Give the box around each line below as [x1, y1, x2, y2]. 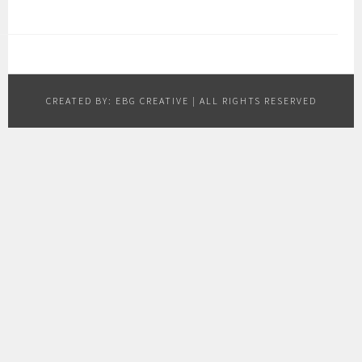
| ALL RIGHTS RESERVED [188, 95, 317, 107]
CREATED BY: [45, 95, 116, 107]
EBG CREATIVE [115, 95, 189, 107]
